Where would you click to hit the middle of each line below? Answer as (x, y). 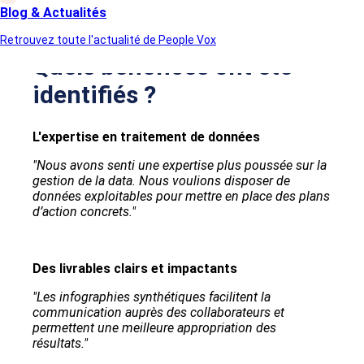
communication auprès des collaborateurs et (158, 313)
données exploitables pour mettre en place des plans (181, 197)
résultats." (60, 344)
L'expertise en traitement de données (146, 137)
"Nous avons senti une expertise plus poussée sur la (180, 166)
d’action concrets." (84, 212)
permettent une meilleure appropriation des (154, 328)
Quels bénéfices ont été (162, 67)
